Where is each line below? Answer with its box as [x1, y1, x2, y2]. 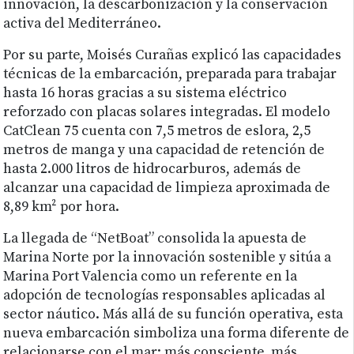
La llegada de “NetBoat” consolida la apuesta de [3, 230, 307, 248]
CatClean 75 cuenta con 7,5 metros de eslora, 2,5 [3, 122, 311, 141]
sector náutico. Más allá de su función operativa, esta [3, 306, 344, 324]
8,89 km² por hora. [3, 198, 120, 217]
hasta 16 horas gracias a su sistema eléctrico [3, 85, 288, 103]
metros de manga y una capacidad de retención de [3, 141, 326, 160]
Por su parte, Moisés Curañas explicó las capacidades [3, 47, 342, 65]
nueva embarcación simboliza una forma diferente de [3, 325, 350, 343]
